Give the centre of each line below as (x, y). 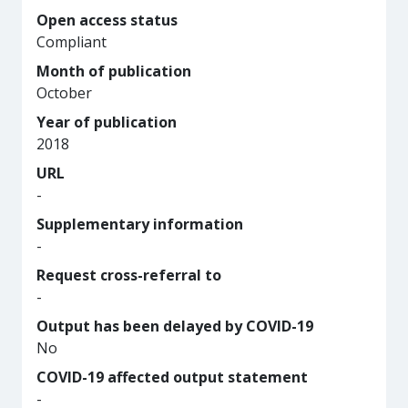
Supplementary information (140, 224)
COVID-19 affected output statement (172, 377)
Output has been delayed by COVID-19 (175, 326)
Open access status (107, 20)
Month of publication (114, 71)
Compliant (71, 42)
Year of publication (107, 122)
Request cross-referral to (129, 275)
